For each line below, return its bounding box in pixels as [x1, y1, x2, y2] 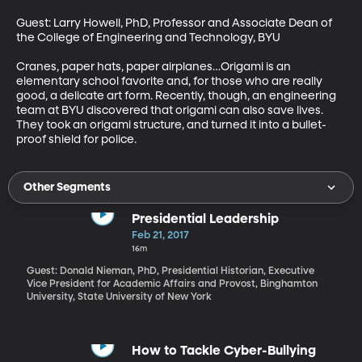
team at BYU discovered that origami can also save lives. [16, 104, 326, 116]
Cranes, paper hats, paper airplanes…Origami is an [16, 61, 293, 73]
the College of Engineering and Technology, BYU [16, 32, 280, 44]
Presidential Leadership [131, 213, 279, 226]
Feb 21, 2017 [131, 229, 189, 241]
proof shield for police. [16, 133, 137, 145]
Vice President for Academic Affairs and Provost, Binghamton [26, 279, 318, 289]
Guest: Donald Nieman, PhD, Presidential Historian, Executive [26, 266, 314, 276]
